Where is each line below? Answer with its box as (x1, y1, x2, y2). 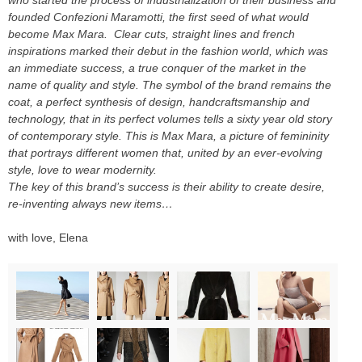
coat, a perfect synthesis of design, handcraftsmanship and (8, 95, 309, 108)
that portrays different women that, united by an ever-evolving (8, 145, 322, 159)
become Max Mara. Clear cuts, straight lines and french (8, 27, 295, 40)
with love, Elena (8, 230, 88, 244)
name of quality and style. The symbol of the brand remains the (8, 78, 331, 91)
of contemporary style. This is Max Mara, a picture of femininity (8, 128, 329, 142)
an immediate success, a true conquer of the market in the (8, 61, 306, 74)
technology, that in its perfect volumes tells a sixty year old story (8, 112, 332, 125)
